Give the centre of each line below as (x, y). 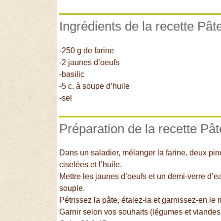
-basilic (72, 74)
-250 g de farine (87, 50)
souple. (72, 188)
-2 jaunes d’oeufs (90, 62)
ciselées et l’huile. (91, 165)
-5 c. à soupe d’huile (95, 86)
